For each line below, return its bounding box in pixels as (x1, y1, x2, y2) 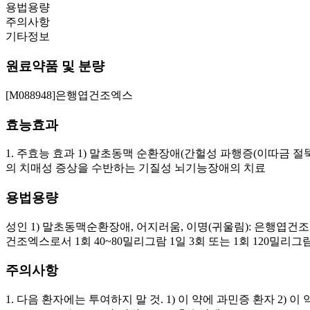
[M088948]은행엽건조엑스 (6, 89, 133, 101)
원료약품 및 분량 (6, 59, 104, 74)
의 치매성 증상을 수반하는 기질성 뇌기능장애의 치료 (6, 162, 266, 174)
